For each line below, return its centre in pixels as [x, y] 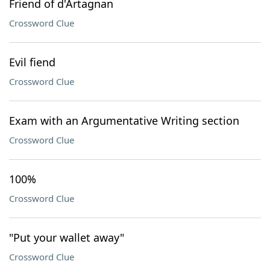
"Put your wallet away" [67, 237]
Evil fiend [32, 62]
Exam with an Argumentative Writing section [124, 121]
